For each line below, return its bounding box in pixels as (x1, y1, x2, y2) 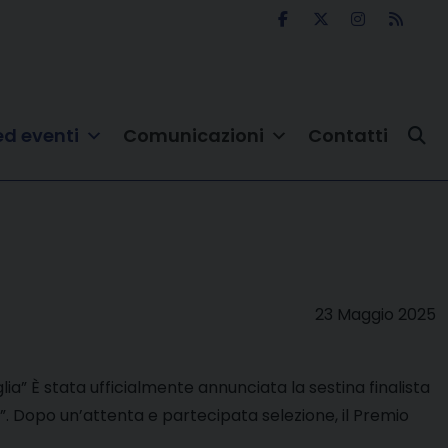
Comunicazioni (123, 123, 264, 149)
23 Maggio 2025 (315, 303, 436, 327)
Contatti (308, 123, 388, 149)
